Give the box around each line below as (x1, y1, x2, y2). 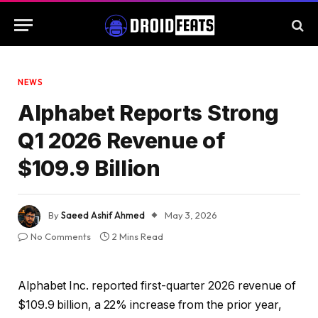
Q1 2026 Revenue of (18, 128, 225, 153)
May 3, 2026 (165, 209, 217, 221)
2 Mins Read (112, 231, 163, 242)
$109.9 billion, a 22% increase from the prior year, (18, 298, 282, 312)
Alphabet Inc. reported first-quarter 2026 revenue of (18, 279, 296, 292)
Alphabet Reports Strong (18, 100, 280, 126)
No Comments (31, 231, 91, 242)
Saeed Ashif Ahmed (61, 209, 145, 221)
